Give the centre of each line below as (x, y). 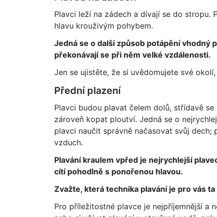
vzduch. (68, 142)
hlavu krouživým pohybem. (103, 26)
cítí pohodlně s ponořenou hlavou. (118, 171)
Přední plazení (87, 91)
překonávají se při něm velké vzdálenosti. (132, 55)
